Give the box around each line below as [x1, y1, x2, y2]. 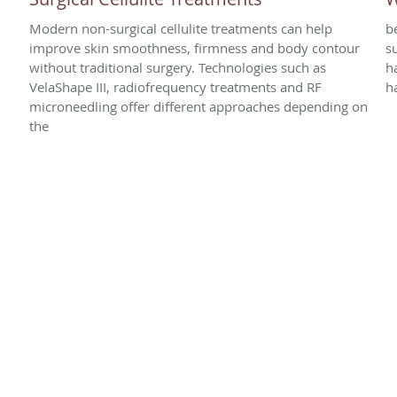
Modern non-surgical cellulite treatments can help [29, 19, 332, 37]
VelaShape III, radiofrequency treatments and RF [29, 77, 322, 96]
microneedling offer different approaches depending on [29, 97, 368, 115]
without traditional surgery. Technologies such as [29, 58, 326, 76]
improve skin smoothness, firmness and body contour [29, 38, 360, 57]
